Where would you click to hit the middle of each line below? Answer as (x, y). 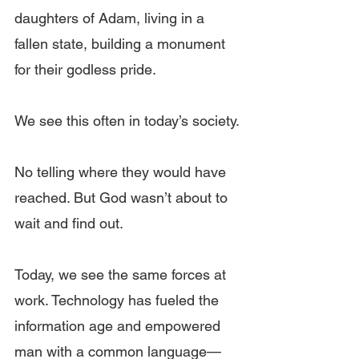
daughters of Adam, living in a (111, 18)
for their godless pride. (85, 69)
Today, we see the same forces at (122, 274)
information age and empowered (119, 326)
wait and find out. (69, 223)
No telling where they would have (122, 172)
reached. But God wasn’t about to (123, 198)
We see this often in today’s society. (127, 121)
